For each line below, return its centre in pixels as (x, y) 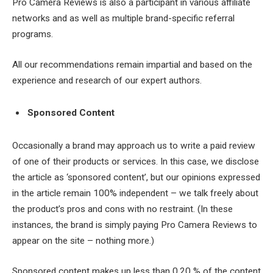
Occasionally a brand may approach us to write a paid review (134, 145)
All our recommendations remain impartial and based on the (132, 64)
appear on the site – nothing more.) (83, 240)
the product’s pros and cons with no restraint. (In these (122, 209)
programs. (33, 34)
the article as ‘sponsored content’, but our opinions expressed (136, 177)
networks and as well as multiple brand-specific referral (123, 19)
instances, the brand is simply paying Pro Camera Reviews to (135, 225)
